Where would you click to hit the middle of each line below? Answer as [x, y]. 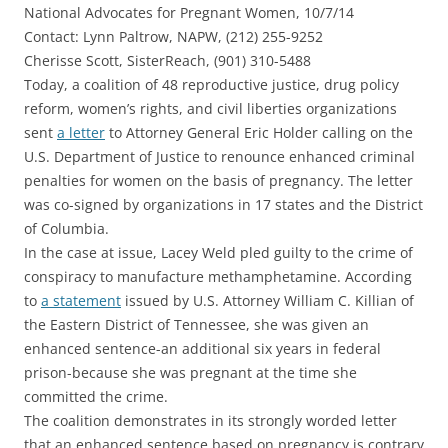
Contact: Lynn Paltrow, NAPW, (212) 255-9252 [173, 37]
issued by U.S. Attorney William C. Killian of [267, 301]
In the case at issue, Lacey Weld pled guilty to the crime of [218, 253]
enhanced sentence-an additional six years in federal [202, 349]
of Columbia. [66, 229]
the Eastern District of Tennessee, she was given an [196, 325]
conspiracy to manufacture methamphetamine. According [218, 277]
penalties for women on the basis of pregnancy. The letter [218, 181]
